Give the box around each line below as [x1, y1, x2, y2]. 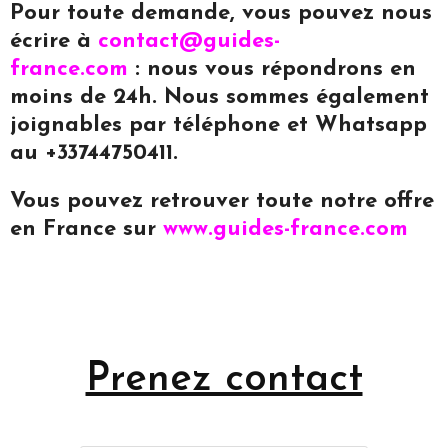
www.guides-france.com [163, 218, 408, 241]
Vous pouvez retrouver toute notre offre [10, 190, 434, 213]
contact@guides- [98, 30, 280, 53]
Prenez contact [85, 360, 363, 400]
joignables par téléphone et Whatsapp [10, 114, 427, 137]
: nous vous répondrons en [135, 58, 416, 81]
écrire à [10, 30, 98, 53]
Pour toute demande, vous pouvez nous [10, 2, 432, 25]
